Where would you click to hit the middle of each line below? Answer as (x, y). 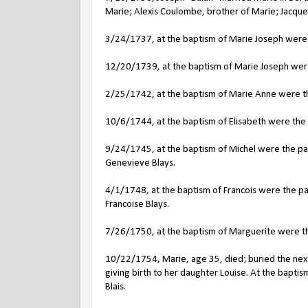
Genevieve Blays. (140, 163)
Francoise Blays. (137, 205)
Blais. (115, 287)
